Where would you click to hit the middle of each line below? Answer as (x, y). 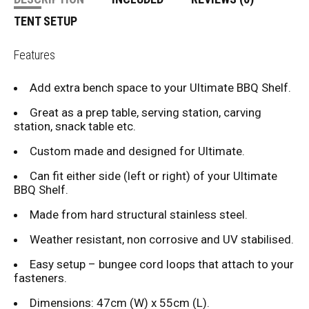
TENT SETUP (46, 21)
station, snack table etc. (75, 126)
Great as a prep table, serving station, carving (146, 112)
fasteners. (40, 278)
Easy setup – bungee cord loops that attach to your (162, 264)
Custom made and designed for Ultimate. (137, 151)
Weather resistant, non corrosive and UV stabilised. (162, 239)
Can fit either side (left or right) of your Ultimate (153, 176)
